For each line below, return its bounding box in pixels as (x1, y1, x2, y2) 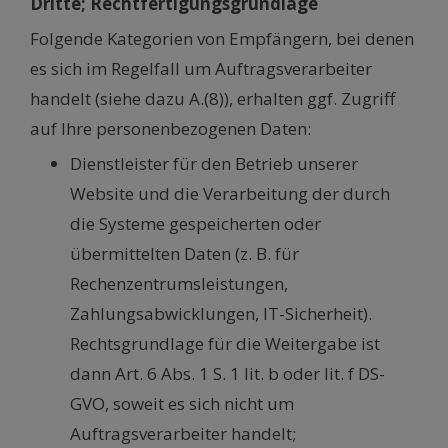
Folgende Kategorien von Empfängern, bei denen (30, 27, 414, 51)
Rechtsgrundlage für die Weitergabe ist (70, 332, 380, 356)
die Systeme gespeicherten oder (70, 212, 321, 236)
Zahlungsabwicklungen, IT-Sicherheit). (70, 302, 372, 326)
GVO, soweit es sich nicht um (70, 392, 294, 416)
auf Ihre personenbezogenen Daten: (30, 117, 311, 141)
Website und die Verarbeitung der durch (70, 182, 390, 206)
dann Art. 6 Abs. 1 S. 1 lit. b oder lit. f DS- (70, 362, 385, 386)
